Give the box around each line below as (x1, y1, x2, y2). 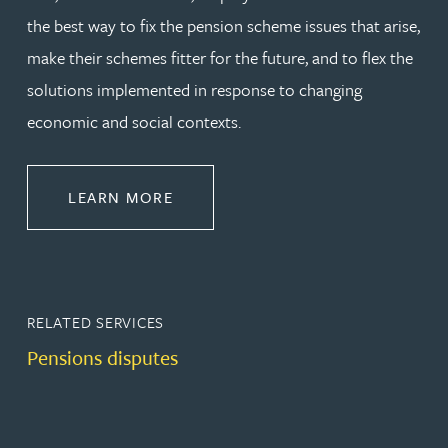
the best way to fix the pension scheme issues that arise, (27, 13, 420, 38)
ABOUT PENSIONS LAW (172, 185, 357, 207)
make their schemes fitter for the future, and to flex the (27, 45, 413, 70)
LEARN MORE (68, 186, 173, 208)
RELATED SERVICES (27, 311, 165, 333)
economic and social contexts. (27, 109, 241, 134)
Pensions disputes (27, 343, 178, 372)
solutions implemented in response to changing (27, 77, 362, 102)
